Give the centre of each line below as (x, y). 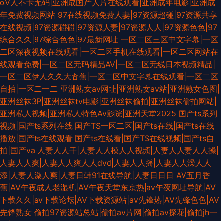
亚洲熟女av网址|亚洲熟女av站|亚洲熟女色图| (140, 89)
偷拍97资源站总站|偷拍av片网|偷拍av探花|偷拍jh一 (126, 212)
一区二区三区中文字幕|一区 (169, 39)
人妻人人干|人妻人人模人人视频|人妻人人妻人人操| (128, 150)
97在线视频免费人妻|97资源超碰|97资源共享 (137, 15)
